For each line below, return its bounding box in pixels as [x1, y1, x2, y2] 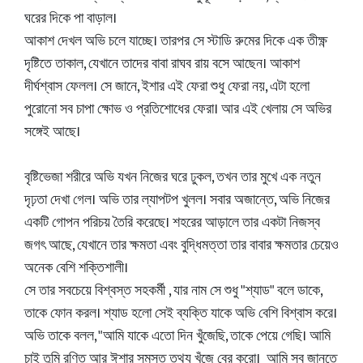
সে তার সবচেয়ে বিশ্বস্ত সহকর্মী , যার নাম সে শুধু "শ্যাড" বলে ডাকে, [24, 279, 322, 303]
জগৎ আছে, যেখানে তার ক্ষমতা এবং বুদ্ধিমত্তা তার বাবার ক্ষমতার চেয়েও [24, 233, 339, 258]
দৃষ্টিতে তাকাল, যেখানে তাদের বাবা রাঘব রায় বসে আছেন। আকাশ [24, 52, 300, 76]
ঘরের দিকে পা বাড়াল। [24, 6, 117, 31]
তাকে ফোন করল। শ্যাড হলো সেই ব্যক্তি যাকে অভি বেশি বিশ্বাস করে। [24, 301, 337, 326]
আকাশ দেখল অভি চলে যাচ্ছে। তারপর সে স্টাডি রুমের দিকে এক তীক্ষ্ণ [24, 29, 327, 53]
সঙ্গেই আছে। [24, 120, 80, 144]
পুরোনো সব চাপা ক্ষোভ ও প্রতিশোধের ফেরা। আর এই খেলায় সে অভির [24, 97, 331, 122]
